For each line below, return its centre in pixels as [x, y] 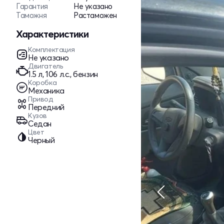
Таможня [31, 15]
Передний [46, 107]
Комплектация [51, 49]
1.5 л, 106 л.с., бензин [63, 74]
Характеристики [52, 34]
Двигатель [45, 66]
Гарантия [32, 6]
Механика [46, 90]
